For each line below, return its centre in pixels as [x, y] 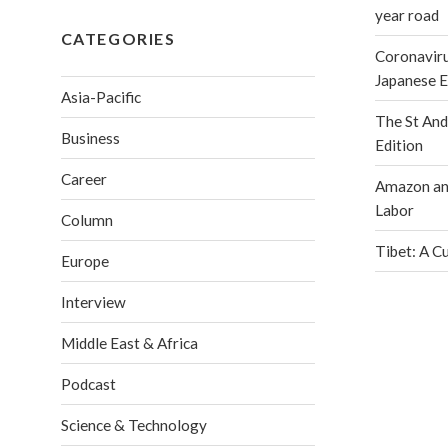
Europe [84, 260]
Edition [398, 144]
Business [90, 137]
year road [406, 14]
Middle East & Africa [129, 342]
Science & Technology [133, 424]
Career [83, 178]
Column [86, 219]
